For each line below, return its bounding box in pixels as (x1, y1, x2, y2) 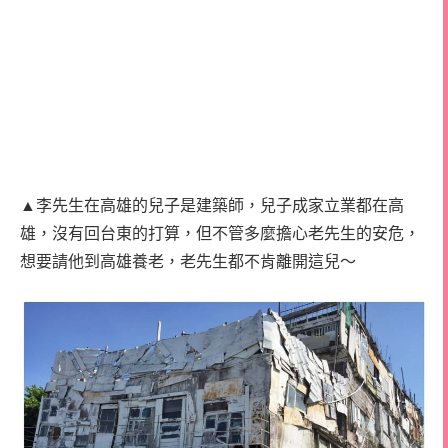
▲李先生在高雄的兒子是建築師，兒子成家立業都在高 (20, 193, 404, 215)
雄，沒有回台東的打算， (20, 221, 196, 243)
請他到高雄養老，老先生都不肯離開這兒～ (52, 249, 356, 271)
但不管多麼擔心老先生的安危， (196, 221, 420, 243)
